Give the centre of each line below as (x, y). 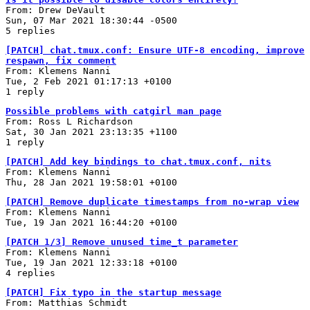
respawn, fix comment (61, 60)
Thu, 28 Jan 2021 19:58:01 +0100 (91, 182)
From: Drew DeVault (55, 10)
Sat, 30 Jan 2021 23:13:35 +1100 (91, 131)
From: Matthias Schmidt (66, 302)
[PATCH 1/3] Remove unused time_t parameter (122, 241)
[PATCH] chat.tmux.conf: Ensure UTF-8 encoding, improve (155, 50)
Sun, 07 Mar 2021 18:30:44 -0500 (91, 20)
